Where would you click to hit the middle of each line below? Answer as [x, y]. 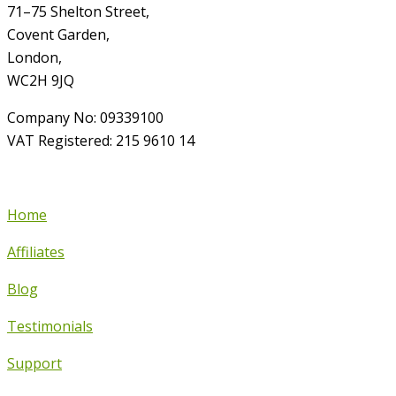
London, [34, 58]
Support [34, 364]
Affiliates [36, 252]
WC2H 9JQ [41, 81]
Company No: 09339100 [85, 118]
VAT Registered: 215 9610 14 [101, 141]
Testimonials [50, 327]
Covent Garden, [58, 35]
